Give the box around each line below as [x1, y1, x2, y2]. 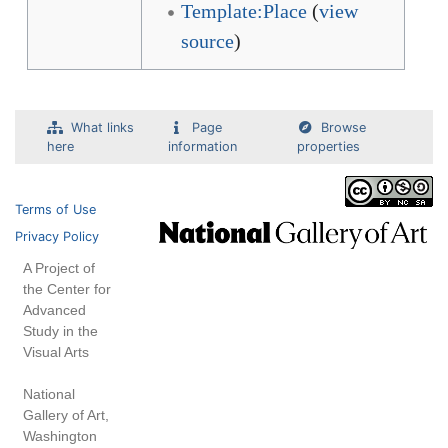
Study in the [23, 323, 98, 339]
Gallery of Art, [23, 407, 109, 423]
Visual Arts [23, 344, 89, 360]
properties [297, 139, 361, 154]
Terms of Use [15, 202, 96, 217]
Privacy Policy [15, 229, 99, 244]
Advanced [23, 302, 86, 318]
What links [71, 120, 134, 135]
